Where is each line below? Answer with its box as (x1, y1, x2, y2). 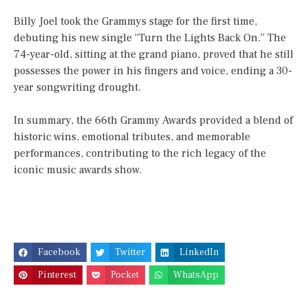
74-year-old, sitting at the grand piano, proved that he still (14, 47, 294, 62)
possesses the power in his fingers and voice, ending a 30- (14, 64, 292, 78)
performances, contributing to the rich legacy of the (14, 146, 266, 161)
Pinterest (38, 268, 77, 281)
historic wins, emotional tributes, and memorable (14, 130, 250, 144)
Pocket (111, 268, 140, 281)
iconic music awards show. (14, 163, 142, 177)
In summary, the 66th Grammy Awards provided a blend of (14, 113, 293, 128)
